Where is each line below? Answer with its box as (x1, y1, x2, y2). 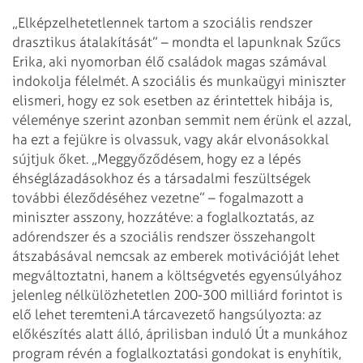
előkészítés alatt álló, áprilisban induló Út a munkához (12, 325, 348, 342)
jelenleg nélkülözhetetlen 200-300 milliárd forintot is (12, 286, 343, 303)
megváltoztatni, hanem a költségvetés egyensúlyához (12, 267, 342, 284)
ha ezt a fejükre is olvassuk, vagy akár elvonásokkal (12, 130, 329, 147)
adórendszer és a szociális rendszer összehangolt (12, 228, 315, 245)
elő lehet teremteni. (12, 305, 132, 322)
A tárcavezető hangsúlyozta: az (132, 305, 322, 322)
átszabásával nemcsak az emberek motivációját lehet (12, 247, 340, 264)
